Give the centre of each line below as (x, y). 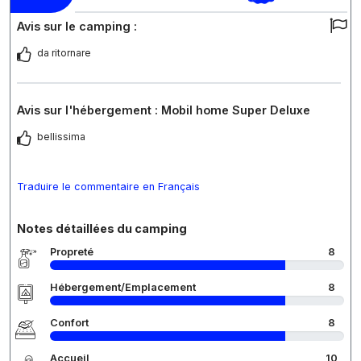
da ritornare (64, 53)
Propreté (72, 252)
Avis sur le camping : (77, 27)
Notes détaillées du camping (102, 229)
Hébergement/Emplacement (123, 288)
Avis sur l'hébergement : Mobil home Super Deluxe (164, 110)
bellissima (61, 137)
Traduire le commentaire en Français (108, 187)
